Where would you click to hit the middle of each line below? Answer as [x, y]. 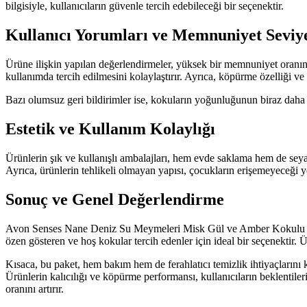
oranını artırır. [35, 288]
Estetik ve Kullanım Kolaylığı [110, 128]
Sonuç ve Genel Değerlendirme [115, 199]
